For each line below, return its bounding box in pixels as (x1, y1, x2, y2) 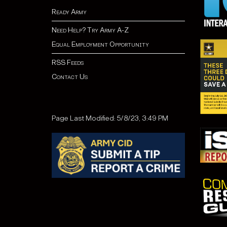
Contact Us (52, 72, 88, 81)
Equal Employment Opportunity (52, 40, 149, 49)
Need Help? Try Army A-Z (52, 26, 129, 34)
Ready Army (52, 8, 87, 16)
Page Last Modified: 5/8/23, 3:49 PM (52, 114, 168, 123)
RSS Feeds (52, 58, 84, 67)
